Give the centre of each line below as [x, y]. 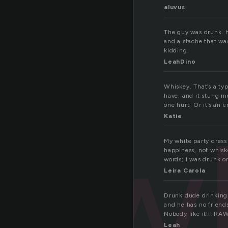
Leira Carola [185, 171]
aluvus [175, 7]
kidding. [177, 51]
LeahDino [180, 62]
